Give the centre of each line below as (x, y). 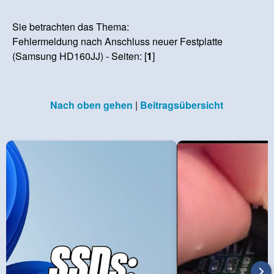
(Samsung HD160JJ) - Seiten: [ (80, 56)
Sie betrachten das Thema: (71, 27)
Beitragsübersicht (181, 105)
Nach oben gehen (91, 105)
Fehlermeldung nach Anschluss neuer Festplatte (118, 42)
